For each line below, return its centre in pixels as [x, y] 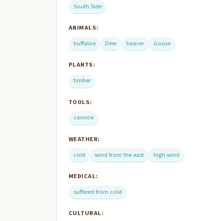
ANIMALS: [84, 28]
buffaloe [84, 44]
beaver [135, 44]
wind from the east [119, 155]
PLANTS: [82, 65]
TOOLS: [80, 102]
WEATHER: [84, 139]
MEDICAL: [83, 176]
